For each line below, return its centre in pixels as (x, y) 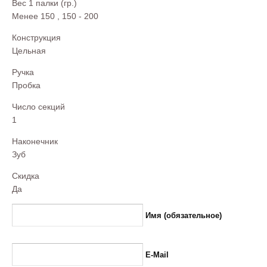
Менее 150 (33, 16)
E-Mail (157, 255)
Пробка (26, 85)
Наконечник (35, 141)
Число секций (38, 107)
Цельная (29, 51)
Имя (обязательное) (184, 215)
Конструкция (36, 38)
